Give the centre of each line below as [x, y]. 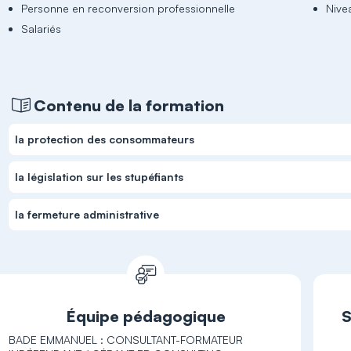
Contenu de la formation [129, 105]
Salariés [42, 29]
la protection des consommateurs [105, 139]
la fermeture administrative [87, 214]
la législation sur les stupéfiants [100, 177]
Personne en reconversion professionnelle [128, 8]
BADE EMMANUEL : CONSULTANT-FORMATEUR [126, 340]
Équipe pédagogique [145, 316]
